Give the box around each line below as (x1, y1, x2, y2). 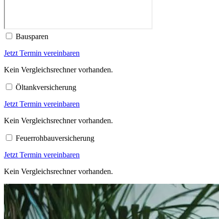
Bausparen (16, 32, 48, 41)
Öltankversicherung (16, 83, 76, 91)
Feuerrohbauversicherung (16, 133, 94, 142)
